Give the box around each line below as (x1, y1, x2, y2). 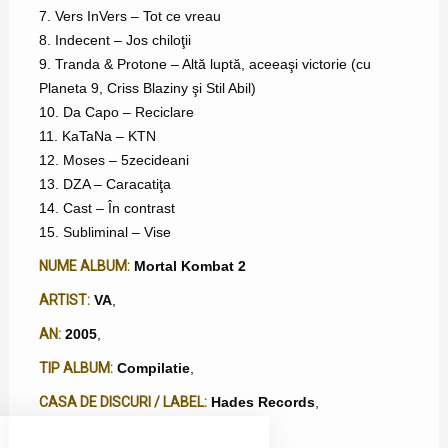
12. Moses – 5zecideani (38, 152, 189, 169)
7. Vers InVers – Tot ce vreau (38, 8, 221, 25)
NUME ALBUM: (38, 258, 130, 275)
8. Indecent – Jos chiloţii (38, 32, 191, 49)
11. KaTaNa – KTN (38, 128, 156, 145)
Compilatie (116, 360, 190, 377)
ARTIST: (38, 292, 90, 309)
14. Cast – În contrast (38, 200, 175, 217)
